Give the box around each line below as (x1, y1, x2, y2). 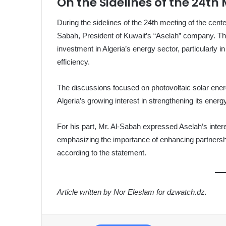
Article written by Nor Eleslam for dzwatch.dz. (57, 187, 207, 196)
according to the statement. (57, 148, 147, 157)
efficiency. (57, 58, 90, 67)
